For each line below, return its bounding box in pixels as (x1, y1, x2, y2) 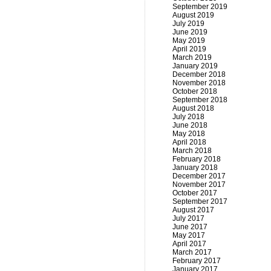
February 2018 (172, 155, 221, 163)
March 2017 (172, 248, 212, 256)
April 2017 (172, 240, 206, 248)
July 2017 (172, 214, 204, 223)
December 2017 (172, 172, 226, 180)
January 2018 (172, 163, 218, 172)
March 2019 (172, 53, 212, 62)
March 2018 (172, 146, 212, 155)
